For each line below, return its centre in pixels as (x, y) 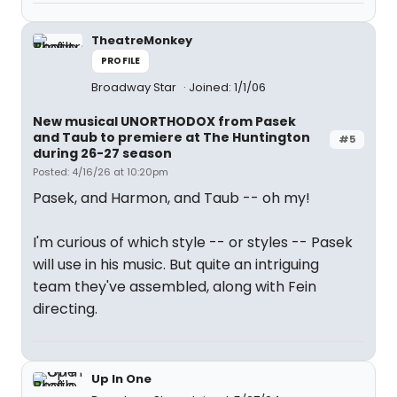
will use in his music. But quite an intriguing (176, 265)
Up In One (121, 379)
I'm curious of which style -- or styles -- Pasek (193, 242)
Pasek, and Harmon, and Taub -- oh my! (171, 198)
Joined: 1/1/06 (227, 87)
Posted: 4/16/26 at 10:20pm (101, 172)
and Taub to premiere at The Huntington (171, 137)
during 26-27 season (102, 153)
